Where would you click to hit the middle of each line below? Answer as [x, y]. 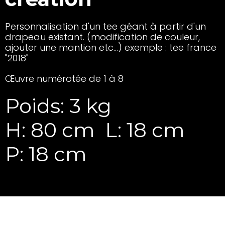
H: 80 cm [50, 130]
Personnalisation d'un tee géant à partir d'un [105, 26]
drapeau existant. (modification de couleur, [102, 37]
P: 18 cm [46, 154]
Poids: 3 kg [58, 106]
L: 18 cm [145, 130]
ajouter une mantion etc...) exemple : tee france [111, 47]
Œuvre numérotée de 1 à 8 [64, 79]
